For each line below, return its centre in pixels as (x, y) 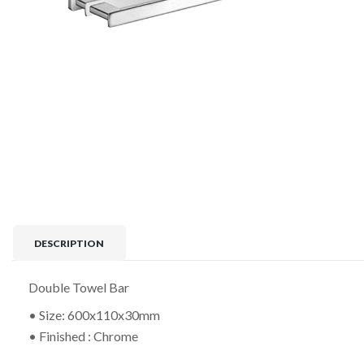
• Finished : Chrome (83, 336)
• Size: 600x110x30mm (94, 315)
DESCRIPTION (69, 243)
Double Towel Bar (79, 288)
